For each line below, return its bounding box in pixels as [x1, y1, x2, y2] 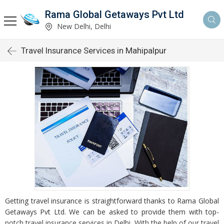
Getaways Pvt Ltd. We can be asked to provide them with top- [5, 207, 219, 216]
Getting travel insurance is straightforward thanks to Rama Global [5, 196, 219, 205]
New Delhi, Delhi [55, 21, 111, 31]
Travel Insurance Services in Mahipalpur [21, 45, 166, 55]
